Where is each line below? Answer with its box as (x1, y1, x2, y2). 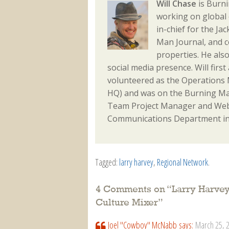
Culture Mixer (96, 197, 158, 208)
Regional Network (156, 156, 208, 169)
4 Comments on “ (96, 184, 172, 195)
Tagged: (95, 156, 119, 169)
